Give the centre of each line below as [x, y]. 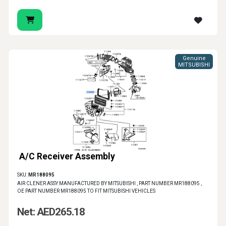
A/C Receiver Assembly [67, 157]
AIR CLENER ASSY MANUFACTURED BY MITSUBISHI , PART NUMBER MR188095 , [109, 184]
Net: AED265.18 [51, 212]
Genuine [194, 59]
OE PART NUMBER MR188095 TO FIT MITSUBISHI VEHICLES [86, 191]
